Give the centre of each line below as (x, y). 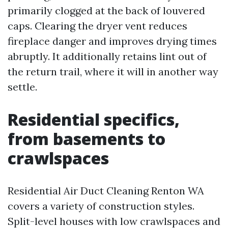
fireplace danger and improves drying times (112, 41)
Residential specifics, (94, 119)
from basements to (87, 139)
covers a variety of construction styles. (101, 206)
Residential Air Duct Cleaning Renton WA (106, 191)
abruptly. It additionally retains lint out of (107, 56)
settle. (22, 87)
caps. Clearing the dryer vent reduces (97, 26)
